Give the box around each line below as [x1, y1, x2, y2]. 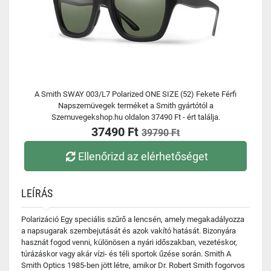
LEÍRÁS [21, 187, 53, 200]
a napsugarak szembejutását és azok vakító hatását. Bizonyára [21, 226, 236, 235]
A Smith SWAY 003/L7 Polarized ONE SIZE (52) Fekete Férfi [34, 90, 237, 99]
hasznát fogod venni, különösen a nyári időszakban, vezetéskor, [21, 238, 237, 247]
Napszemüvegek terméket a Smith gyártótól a [57, 101, 214, 110]
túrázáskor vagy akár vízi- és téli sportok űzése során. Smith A [21, 249, 231, 258]
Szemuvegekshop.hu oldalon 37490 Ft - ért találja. [51, 113, 220, 122]
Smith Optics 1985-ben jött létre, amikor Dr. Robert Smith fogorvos [21, 261, 245, 270]
